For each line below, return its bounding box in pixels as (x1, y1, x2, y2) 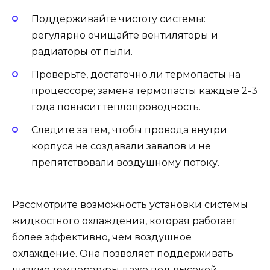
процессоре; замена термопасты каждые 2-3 (31, 85, 257, 97)
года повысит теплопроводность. (31, 101, 201, 113)
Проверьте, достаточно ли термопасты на (31, 69, 240, 81)
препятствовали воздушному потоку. (31, 157, 219, 169)
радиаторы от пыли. (31, 45, 133, 57)
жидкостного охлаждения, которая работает (12, 215, 236, 227)
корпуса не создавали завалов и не (31, 140, 211, 152)
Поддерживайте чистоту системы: (31, 13, 206, 25)
